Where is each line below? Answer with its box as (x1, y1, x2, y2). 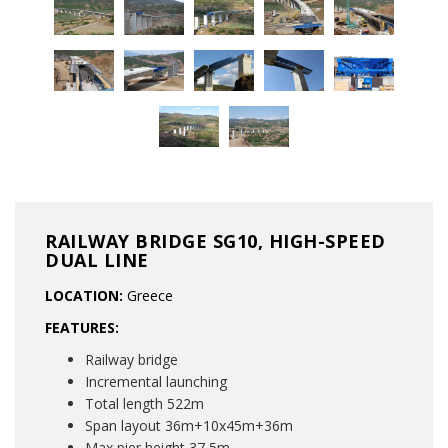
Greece (127, 286, 173, 306)
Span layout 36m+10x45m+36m (85, 416, 293, 436)
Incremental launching (85, 372, 231, 392)
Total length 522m (85, 394, 204, 414)
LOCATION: (45, 286, 127, 306)
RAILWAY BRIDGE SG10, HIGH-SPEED (45, 229, 386, 254)
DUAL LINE (45, 248, 149, 273)
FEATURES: (45, 318, 119, 338)
